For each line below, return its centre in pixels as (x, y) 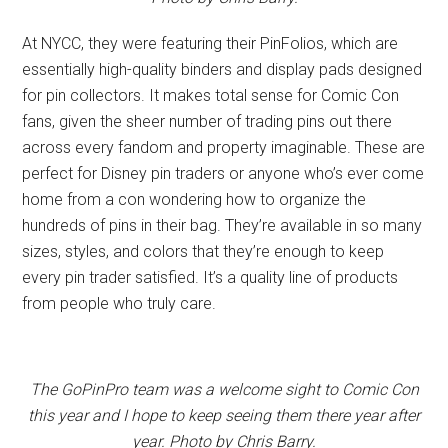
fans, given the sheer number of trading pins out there (207, 121)
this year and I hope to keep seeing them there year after (224, 415)
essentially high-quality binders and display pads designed (222, 69)
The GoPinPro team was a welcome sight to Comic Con (224, 389)
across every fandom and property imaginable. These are (224, 147)
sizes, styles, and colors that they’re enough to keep (203, 251)
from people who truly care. (119, 303)
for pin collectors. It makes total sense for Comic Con (211, 95)
